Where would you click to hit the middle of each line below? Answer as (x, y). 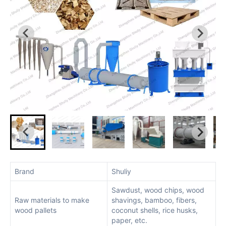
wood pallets (36, 210)
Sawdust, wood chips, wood (158, 190)
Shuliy (121, 171)
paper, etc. (129, 220)
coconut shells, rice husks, (155, 210)
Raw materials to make (52, 200)
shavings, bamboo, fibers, (154, 200)
